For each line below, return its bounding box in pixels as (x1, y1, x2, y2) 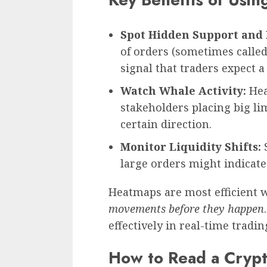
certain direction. (120, 117, 212, 132)
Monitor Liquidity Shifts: (120, 139, 261, 154)
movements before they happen (108, 201, 264, 216)
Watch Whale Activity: (120, 83, 246, 98)
